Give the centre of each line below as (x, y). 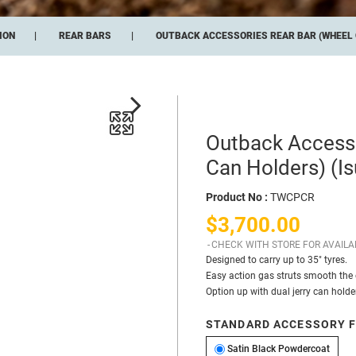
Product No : (236, 197)
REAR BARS (85, 36)
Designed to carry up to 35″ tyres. (276, 260)
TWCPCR (292, 197)
